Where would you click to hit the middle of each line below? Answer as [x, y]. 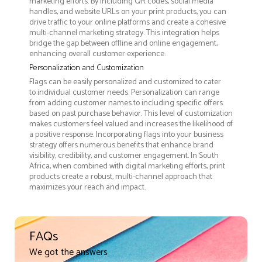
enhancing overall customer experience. [97, 54]
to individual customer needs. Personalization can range [124, 93]
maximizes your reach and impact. [87, 188]
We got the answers [68, 252]
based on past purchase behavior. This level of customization [131, 114]
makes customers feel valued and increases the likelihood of [131, 125]
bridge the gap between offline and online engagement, [123, 44]
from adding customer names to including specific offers [126, 104]
